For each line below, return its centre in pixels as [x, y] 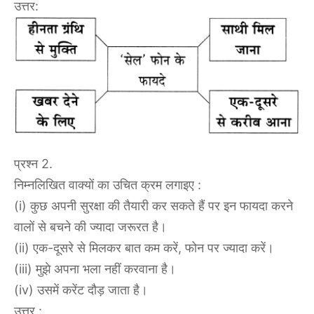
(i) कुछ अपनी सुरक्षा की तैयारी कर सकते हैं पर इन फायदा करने [153, 206]
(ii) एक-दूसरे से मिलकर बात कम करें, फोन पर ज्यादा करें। [144, 248]
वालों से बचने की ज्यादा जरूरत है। [90, 227]
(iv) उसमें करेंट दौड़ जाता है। [81, 290]
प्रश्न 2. [33, 164]
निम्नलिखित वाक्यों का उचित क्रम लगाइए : [108, 185]
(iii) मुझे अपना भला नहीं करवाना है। [95, 269]
